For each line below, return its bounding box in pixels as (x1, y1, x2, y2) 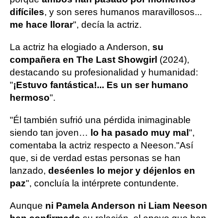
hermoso (10, 92, 50, 103)
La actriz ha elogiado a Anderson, (10, 42, 152, 52)
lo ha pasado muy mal (91, 127, 189, 138)
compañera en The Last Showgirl (10, 54, 160, 65)
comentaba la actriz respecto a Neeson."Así (10, 140, 193, 150)
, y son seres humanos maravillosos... (44, 7, 202, 17)
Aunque (10, 200, 45, 211)
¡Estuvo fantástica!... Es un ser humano (13, 80, 188, 90)
